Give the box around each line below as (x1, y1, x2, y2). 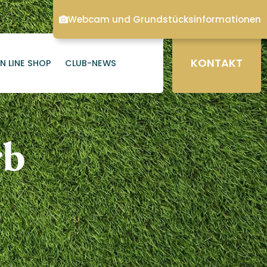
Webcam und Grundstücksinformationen (68, 13, 261, 26)
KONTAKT (190, 55, 243, 71)
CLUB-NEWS (64, 57, 116, 69)
